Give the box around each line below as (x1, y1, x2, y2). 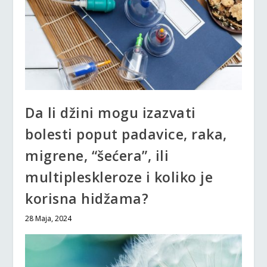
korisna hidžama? (25, 188, 149, 208)
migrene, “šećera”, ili (25, 145, 169, 165)
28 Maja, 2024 (25, 213, 72, 223)
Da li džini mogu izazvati (25, 103, 196, 122)
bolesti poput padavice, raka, (25, 124, 227, 144)
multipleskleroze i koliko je (25, 167, 213, 187)
